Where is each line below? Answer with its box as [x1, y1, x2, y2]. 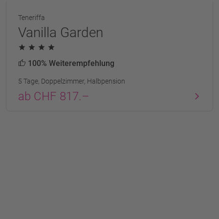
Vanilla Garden [18, 24, 103, 41]
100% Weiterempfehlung [26, 58, 114, 68]
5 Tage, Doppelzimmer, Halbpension [18, 77, 125, 85]
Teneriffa [18, 13, 45, 22]
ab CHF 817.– [18, 89, 89, 103]
